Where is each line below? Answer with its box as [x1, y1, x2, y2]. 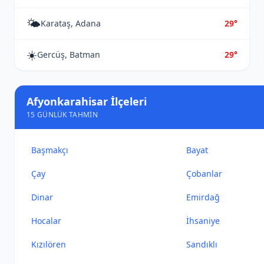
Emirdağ [186, 192, 220, 203]
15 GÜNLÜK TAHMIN [27, 110, 98, 120]
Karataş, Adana [41, 18, 101, 29]
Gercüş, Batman [37, 49, 100, 60]
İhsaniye [186, 215, 220, 226]
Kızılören [31, 239, 66, 250]
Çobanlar [186, 168, 223, 179]
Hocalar [31, 215, 61, 226]
